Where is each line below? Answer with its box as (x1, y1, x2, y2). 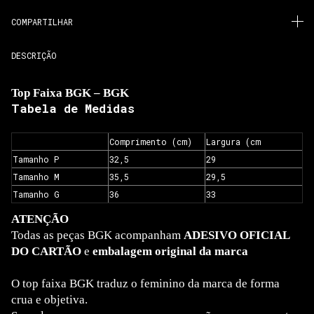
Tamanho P (13, 153, 59, 165)
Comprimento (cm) (109, 135, 192, 147)
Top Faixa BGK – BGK (11, 86, 129, 100)
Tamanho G (13, 188, 60, 200)
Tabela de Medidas (11, 100, 135, 116)
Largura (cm (206, 135, 261, 147)
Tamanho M (13, 170, 60, 182)
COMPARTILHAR (11, 15, 73, 27)
